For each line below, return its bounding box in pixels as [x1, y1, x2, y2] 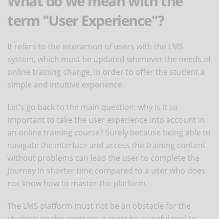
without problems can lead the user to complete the [7, 152, 199, 163]
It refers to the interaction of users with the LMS [7, 41, 183, 52]
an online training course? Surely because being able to [7, 127, 211, 138]
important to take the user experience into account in [7, 114, 205, 125]
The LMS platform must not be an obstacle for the [7, 200, 191, 211]
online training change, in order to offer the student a [7, 66, 205, 77]
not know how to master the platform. [7, 177, 148, 189]
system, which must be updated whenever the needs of [7, 53, 211, 65]
